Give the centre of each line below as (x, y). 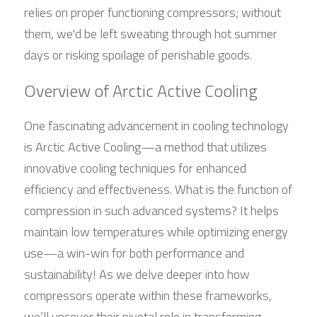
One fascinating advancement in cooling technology (156, 126)
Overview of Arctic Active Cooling (141, 91)
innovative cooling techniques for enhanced (135, 168)
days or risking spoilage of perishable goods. (138, 55)
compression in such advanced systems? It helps (151, 211)
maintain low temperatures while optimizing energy (156, 232)
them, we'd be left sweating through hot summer (151, 34)
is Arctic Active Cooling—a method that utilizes (145, 147)
